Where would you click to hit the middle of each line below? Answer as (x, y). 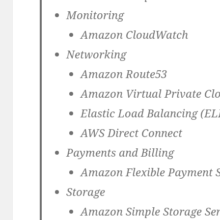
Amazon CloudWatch (135, 35)
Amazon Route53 (124, 74)
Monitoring (95, 15)
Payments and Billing (120, 152)
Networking (96, 54)
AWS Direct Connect (132, 133)
